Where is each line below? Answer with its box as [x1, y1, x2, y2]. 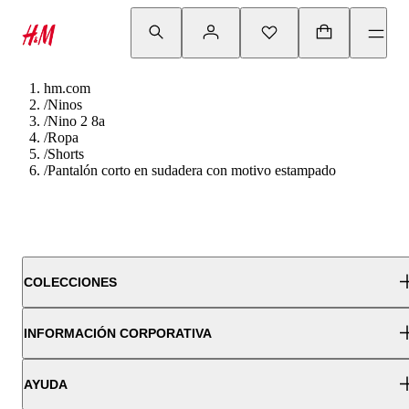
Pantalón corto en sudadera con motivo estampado [47, 163, 336, 178]
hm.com [44, 80, 90, 96]
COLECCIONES [24, 275, 117, 289]
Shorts [47, 146, 84, 162]
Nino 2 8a [47, 113, 105, 129]
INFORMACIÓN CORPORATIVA [24, 326, 212, 341]
